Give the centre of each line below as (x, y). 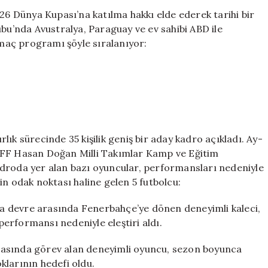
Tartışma (223, 12)
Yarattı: (220, 25)
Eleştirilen (226, 37)
